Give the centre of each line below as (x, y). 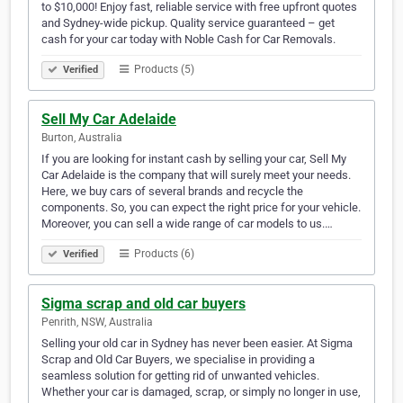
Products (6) (163, 254)
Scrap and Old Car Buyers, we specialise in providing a (178, 360)
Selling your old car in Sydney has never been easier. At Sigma (197, 344)
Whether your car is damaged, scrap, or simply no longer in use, (201, 392)
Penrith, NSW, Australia (97, 322)
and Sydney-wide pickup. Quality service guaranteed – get (188, 23)
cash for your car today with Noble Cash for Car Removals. (188, 40)
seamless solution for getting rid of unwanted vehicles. (180, 376)
